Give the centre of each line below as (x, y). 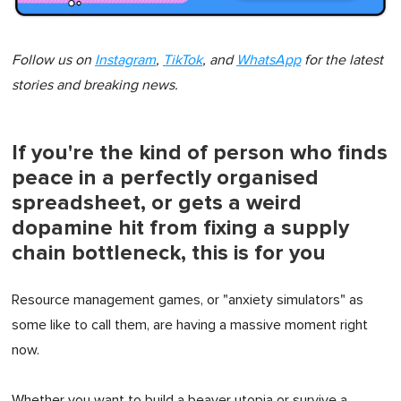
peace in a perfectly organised (165, 178)
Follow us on (53, 60)
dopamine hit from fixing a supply (180, 228)
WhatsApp (269, 60)
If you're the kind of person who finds (200, 153)
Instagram (125, 60)
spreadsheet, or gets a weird (157, 203)
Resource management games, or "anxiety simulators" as (188, 300)
